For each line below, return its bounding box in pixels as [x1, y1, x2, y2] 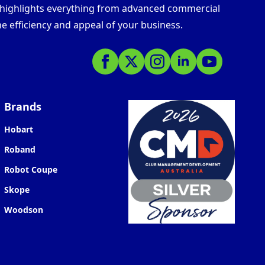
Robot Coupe [4, 163, 57, 175]
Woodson [4, 203, 43, 215]
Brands [4, 99, 41, 114]
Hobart [4, 123, 33, 135]
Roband [4, 143, 35, 155]
